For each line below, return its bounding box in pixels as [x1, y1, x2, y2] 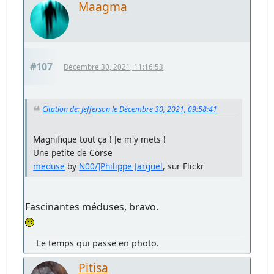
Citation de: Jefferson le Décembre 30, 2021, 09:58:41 [42, 103, 218, 114]
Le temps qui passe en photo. [36, 237, 160, 249]
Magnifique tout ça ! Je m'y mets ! [33, 133, 166, 145]
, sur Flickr [163, 160, 205, 172]
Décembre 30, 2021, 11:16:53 [64, 62, 164, 72]
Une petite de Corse [33, 146, 113, 158]
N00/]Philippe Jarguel [79, 160, 163, 172]
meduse [33, 160, 65, 172]
